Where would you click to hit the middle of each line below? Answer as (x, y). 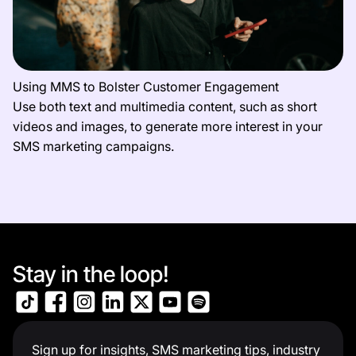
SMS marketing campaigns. (93, 147)
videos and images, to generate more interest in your (168, 127)
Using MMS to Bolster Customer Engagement (146, 87)
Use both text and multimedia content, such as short (165, 107)
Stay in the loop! (91, 275)
